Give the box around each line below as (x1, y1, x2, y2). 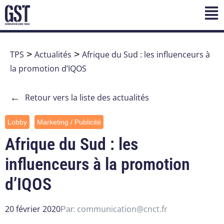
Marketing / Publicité (37, 118, 101, 126)
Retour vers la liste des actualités (25, 92, 149, 103)
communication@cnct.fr (77, 203, 167, 215)
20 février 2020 (5, 203, 60, 215)
